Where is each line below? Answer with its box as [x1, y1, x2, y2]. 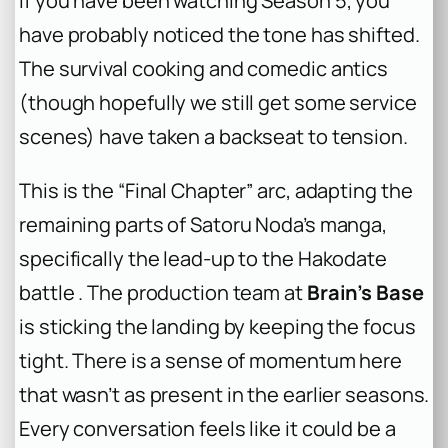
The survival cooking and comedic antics [19, 54, 389, 82]
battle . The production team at [19, 278, 307, 306]
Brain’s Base [306, 278, 424, 306]
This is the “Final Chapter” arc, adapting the [19, 176, 413, 204]
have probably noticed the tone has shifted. [19, 20, 420, 48]
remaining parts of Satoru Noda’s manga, [19, 210, 388, 238]
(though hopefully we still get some [19, 88, 350, 116]
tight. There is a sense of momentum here [19, 346, 402, 374]
